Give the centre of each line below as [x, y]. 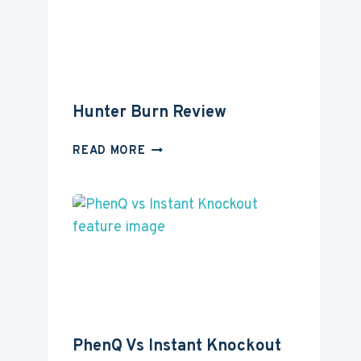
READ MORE [109, 151]
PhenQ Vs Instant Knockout [177, 346]
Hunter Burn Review [150, 113]
